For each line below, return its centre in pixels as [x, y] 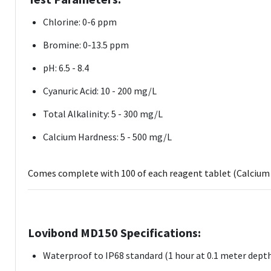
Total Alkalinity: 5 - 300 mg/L [103, 114]
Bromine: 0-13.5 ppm [86, 45]
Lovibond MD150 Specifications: [116, 233]
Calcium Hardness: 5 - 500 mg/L [107, 137]
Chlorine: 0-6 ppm [80, 22]
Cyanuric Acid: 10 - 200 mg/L [101, 91]
